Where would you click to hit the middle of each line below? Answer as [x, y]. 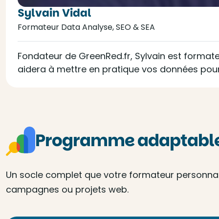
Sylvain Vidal [55, 13]
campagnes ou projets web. [67, 189]
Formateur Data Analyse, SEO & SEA [86, 27]
